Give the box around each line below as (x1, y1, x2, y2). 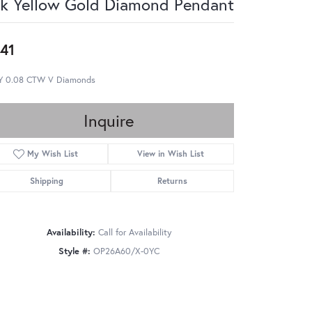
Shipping (30, 175, 64, 186)
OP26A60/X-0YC (93, 244, 159, 257)
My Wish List (27, 148, 79, 159)
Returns (157, 175, 187, 186)
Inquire (84, 109, 134, 132)
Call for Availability (97, 226, 171, 238)
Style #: (58, 244, 91, 257)
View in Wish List (137, 148, 205, 159)
